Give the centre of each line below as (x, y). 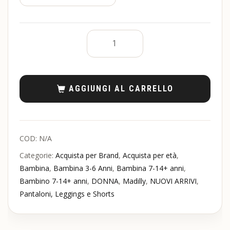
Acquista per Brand (87, 156)
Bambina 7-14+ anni (150, 168)
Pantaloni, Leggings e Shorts (67, 194)
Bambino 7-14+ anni (53, 181)
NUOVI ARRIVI (173, 181)
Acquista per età (150, 156)
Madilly (134, 181)
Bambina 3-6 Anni (83, 168)
